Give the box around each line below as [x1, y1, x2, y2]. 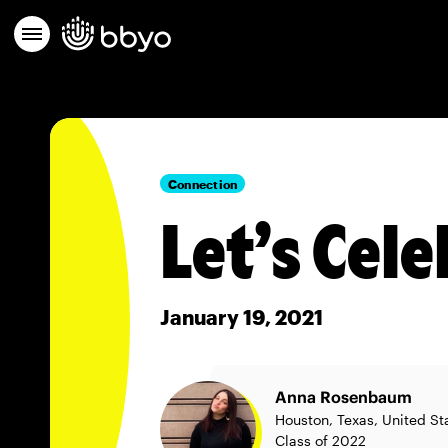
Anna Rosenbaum [275, 387, 412, 407]
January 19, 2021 [160, 305, 323, 329]
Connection [168, 176, 238, 191]
